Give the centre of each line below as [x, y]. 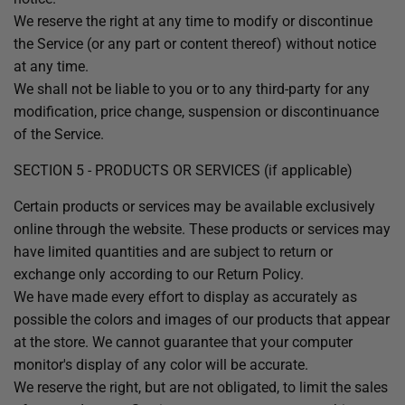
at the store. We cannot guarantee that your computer [183, 342]
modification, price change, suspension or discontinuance [196, 112]
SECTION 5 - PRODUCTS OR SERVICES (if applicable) [183, 170]
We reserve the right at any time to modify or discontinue [193, 21]
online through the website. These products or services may [202, 229]
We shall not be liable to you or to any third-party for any [192, 89]
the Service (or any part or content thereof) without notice [195, 44]
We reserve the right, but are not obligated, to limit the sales [201, 387]
